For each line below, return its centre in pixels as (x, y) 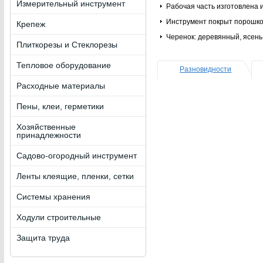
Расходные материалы (60, 86)
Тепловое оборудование (63, 65)
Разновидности (206, 69)
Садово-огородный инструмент (76, 156)
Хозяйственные (46, 127)
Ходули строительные (58, 217)
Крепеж (31, 24)
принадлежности (48, 135)
